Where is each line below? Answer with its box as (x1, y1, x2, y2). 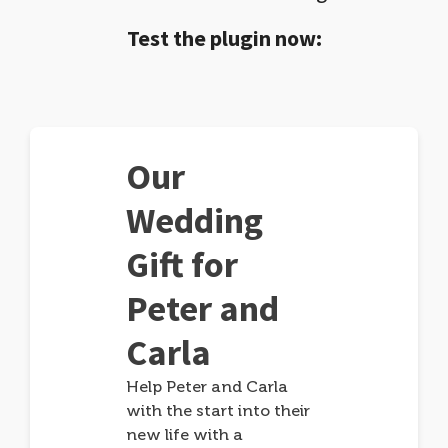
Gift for (126, 242, 239, 287)
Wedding (126, 198, 264, 243)
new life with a (126, 426, 244, 443)
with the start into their (126, 402, 311, 419)
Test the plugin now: (126, 24, 322, 52)
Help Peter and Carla (126, 378, 289, 395)
